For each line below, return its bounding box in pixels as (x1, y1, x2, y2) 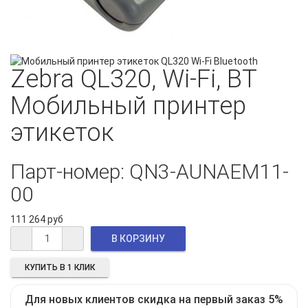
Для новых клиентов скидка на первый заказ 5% (25, 293, 283, 307)
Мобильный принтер (10, 91, 246, 121)
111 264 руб (10, 214, 63, 225)
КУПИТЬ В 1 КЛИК (25, 263, 95, 273)
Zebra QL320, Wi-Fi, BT (10, 65, 256, 94)
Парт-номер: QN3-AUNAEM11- (10, 159, 289, 184)
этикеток (10, 118, 114, 148)
